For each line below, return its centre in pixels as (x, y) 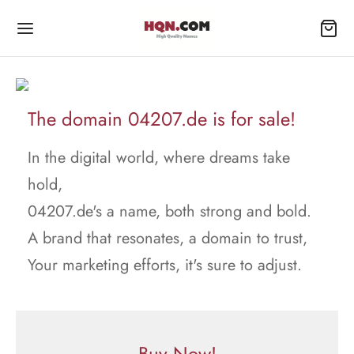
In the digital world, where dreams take (159, 158)
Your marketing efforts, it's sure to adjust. (165, 265)
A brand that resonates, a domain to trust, (168, 238)
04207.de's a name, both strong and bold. (169, 211)
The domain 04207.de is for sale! (162, 119)
